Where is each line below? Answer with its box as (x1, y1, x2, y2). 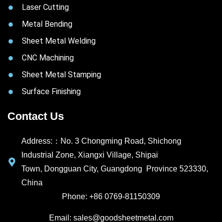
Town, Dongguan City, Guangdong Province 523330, (21, 165, 208, 173)
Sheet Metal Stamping (22, 70, 102, 80)
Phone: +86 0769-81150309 (62, 192, 160, 201)
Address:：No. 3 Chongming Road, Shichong (21, 137, 181, 146)
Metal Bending (22, 19, 73, 29)
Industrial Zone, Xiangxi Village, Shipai (21, 151, 158, 160)
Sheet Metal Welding (22, 36, 96, 46)
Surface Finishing (22, 87, 81, 97)
